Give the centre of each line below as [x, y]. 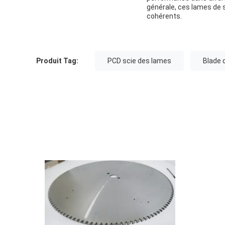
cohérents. [164, 16]
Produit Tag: [57, 61]
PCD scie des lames [139, 61]
